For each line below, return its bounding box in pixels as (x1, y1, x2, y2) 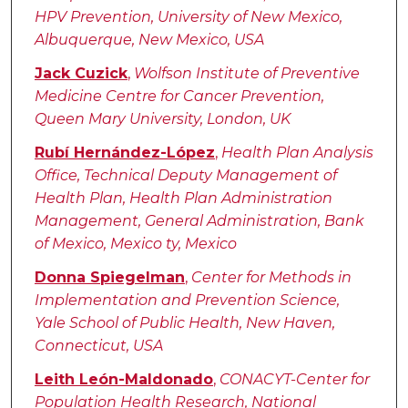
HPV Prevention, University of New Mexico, (34, 8, 342, 26)
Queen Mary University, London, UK (34, 110, 291, 128)
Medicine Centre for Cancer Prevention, (34, 87, 324, 106)
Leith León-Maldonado (34, 371, 213, 389)
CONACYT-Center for (219, 371, 370, 389)
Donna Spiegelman (34, 269, 185, 287)
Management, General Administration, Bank (34, 212, 364, 230)
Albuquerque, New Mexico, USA (34, 31, 264, 49)
